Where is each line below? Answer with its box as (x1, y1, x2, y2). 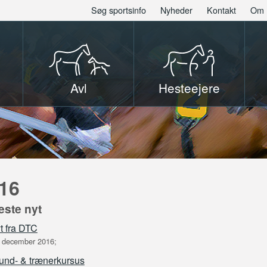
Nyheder (160, 4, 193, 16)
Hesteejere (158, 79, 220, 97)
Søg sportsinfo (91, 4, 146, 16)
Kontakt (206, 4, 236, 16)
